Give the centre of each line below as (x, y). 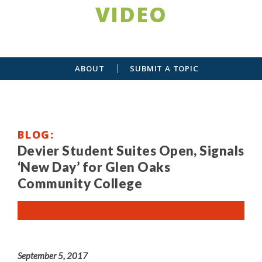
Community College (80, 183)
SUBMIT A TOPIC (164, 68)
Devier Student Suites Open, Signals (131, 150)
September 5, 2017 (53, 255)
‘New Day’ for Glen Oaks (94, 167)
